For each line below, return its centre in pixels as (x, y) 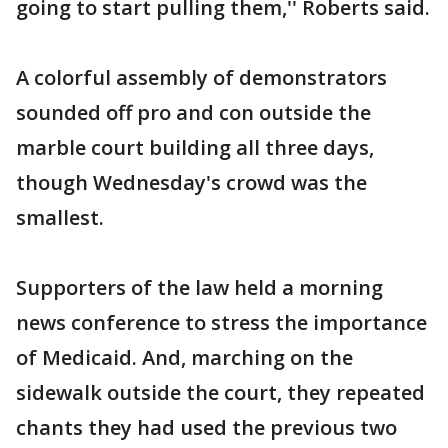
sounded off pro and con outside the (193, 112)
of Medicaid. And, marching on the (184, 357)
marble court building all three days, (195, 147)
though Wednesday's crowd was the (191, 182)
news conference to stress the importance (221, 322)
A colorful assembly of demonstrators (201, 77)
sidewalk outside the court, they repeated (220, 392)
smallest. (60, 217)
